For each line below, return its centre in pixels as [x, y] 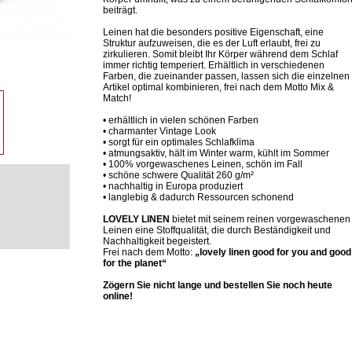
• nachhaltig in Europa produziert [173, 186]
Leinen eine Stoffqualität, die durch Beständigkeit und [217, 230]
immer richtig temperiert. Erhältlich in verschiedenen [214, 65]
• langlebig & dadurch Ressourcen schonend [198, 197]
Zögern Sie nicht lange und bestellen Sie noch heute [218, 285]
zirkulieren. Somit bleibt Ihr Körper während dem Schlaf [220, 54]
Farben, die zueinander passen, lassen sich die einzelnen [226, 76]
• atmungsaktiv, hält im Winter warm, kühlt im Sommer [216, 153]
